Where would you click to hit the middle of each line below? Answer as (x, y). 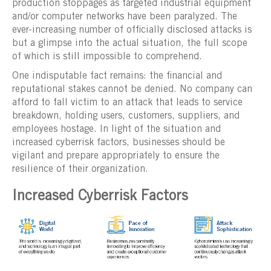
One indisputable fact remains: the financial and (117, 77)
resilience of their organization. (80, 170)
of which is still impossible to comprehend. (107, 57)
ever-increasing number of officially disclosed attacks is (132, 31)
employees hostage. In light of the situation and (116, 130)
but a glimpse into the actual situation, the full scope (130, 44)
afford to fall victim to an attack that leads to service (127, 103)
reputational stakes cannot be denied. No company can (132, 90)
